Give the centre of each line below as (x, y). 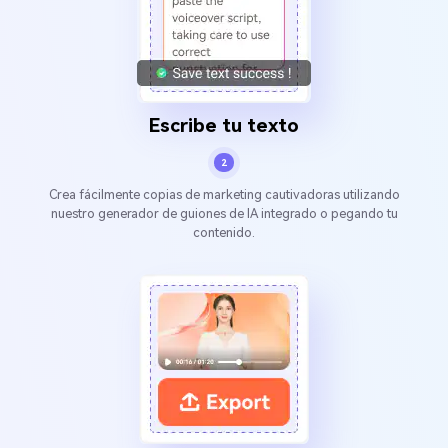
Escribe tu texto (224, 126)
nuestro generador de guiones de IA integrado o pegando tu (224, 213)
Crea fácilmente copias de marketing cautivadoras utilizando (224, 194)
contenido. (224, 232)
